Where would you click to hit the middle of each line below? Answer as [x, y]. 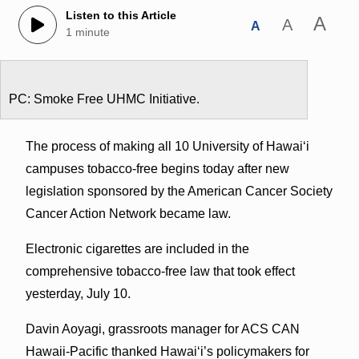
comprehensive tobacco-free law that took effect [160, 271]
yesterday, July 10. [78, 293]
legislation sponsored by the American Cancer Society [179, 191]
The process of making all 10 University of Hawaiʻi [167, 146]
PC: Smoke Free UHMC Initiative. [104, 99]
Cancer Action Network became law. [128, 213]
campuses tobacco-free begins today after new [157, 168]
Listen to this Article [121, 16]
